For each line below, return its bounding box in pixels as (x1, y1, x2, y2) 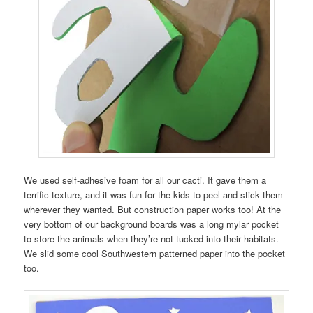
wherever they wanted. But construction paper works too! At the (24, 202, 282, 216)
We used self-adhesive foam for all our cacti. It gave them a (24, 173, 267, 187)
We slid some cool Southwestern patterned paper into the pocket (24, 246, 286, 260)
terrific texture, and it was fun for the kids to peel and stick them (24, 187, 284, 201)
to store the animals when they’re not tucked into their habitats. (24, 231, 279, 245)
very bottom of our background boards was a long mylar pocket (24, 217, 279, 231)
